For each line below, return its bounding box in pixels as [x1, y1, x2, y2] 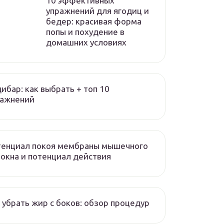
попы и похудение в [46, 27, 124, 36]
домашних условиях [46, 37, 126, 47]
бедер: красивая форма [46, 16, 141, 26]
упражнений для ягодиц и [46, 6, 149, 15]
